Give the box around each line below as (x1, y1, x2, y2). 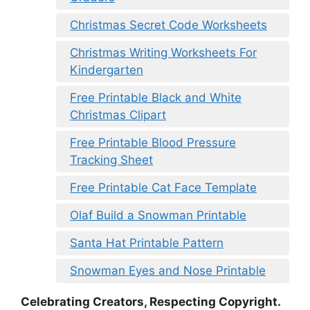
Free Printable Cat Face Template (70, 181, 257, 195)
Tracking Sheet (70, 153, 153, 167)
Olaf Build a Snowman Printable (70, 208, 246, 223)
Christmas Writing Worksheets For (70, 46, 257, 60)
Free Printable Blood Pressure (70, 136, 236, 150)
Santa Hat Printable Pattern (70, 236, 224, 250)
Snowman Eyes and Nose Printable (70, 264, 266, 278)
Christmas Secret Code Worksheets (70, 18, 267, 33)
